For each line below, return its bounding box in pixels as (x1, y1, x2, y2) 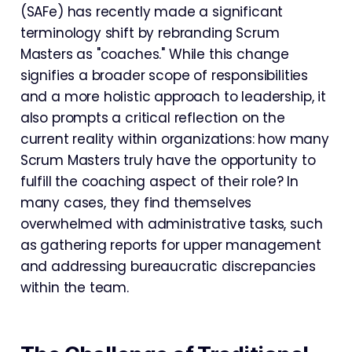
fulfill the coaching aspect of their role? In (20, 172, 299, 192)
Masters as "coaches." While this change (20, 45, 290, 64)
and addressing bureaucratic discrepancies (20, 257, 316, 277)
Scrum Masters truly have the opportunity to (20, 151, 316, 170)
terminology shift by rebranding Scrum (20, 24, 280, 43)
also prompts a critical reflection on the (20, 108, 285, 128)
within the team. (20, 278, 129, 298)
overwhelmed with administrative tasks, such (20, 214, 323, 234)
